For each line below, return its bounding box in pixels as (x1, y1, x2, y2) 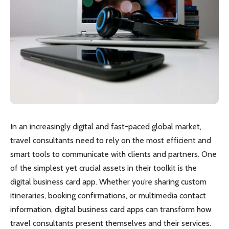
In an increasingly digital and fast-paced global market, (10, 122, 201, 131)
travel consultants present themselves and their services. (10, 218, 211, 228)
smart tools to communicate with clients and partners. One (10, 149, 217, 159)
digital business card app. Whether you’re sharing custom (10, 177, 207, 187)
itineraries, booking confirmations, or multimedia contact (10, 191, 206, 200)
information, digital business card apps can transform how (10, 204, 212, 214)
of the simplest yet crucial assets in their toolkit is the (10, 163, 197, 173)
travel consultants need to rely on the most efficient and (10, 135, 211, 145)
